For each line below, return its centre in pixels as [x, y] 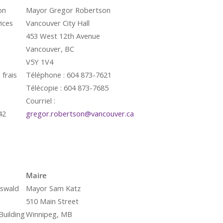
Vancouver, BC [50, 49]
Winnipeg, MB [49, 214]
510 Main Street [52, 201]
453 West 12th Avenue [63, 36]
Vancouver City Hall [58, 23]
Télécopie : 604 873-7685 [67, 88]
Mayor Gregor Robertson [68, 10]
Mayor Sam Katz [53, 188]
